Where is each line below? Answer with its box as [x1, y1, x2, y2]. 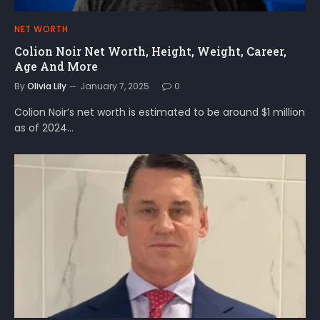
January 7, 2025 [80, 79, 149, 92]
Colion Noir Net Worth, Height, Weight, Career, [14, 43, 286, 59]
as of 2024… [14, 120, 74, 135]
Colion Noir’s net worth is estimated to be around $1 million [14, 104, 305, 119]
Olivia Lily [27, 79, 66, 92]
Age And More [14, 58, 98, 74]
